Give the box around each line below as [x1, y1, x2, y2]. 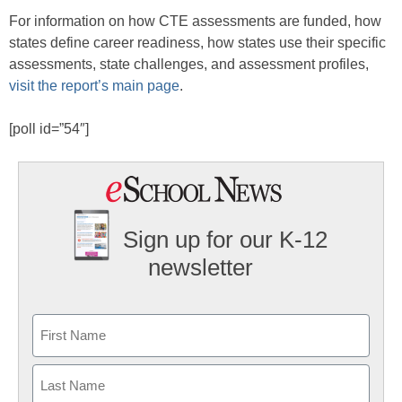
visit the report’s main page [9, 78, 179, 94]
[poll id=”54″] [9, 121, 89, 137]
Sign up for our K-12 [123, 226, 328, 254]
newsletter [148, 254, 254, 282]
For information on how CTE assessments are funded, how [9, 13, 381, 30]
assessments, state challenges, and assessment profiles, [9, 57, 369, 73]
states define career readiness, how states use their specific [9, 35, 386, 51]
